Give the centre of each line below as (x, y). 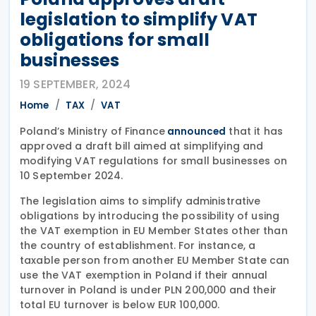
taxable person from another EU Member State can (155, 260)
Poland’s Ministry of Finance (92, 131)
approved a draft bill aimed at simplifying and (142, 146)
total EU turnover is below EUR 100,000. (120, 304)
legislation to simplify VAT (139, 19)
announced (195, 131)
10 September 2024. (72, 175)
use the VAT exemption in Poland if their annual (144, 275)
